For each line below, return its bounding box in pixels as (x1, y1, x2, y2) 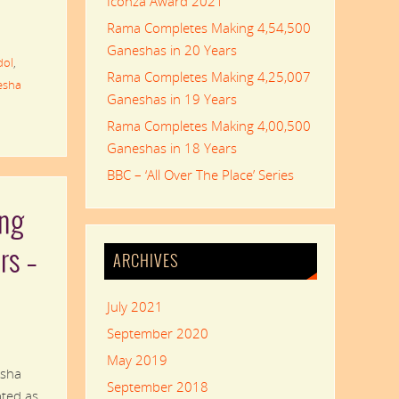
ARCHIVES (113, 252, 180, 271)
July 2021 (106, 297, 163, 316)
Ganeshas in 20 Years (106, 40, 237, 59)
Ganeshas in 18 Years (106, 138, 237, 157)
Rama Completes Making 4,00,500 (106, 116, 311, 134)
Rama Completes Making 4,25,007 (106, 67, 311, 85)
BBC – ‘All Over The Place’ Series (106, 165, 294, 183)
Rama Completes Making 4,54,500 (106, 18, 311, 37)
